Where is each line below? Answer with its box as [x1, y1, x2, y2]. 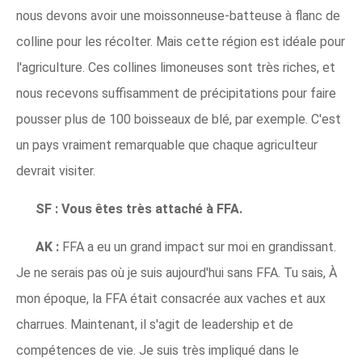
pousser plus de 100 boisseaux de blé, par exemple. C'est [16, 112, 341, 127]
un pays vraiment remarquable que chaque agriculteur [16, 137, 318, 153]
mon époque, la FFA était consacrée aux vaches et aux [16, 291, 326, 306]
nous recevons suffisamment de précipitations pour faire [16, 86, 336, 101]
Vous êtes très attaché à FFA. [61, 201, 242, 217]
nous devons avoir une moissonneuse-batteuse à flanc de [16, 8, 340, 23]
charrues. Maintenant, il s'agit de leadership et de [16, 317, 293, 332]
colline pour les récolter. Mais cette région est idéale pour [16, 34, 345, 49]
